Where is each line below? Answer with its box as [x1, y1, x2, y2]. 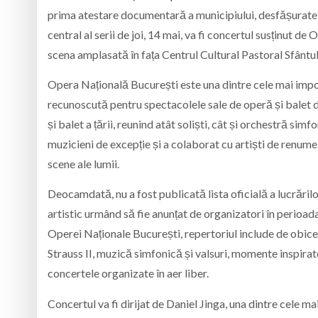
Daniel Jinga [166, 296, 225, 310]
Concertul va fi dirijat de [48, 296, 166, 310]
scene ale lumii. [48, 156, 119, 170]
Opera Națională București [48, 77, 178, 91]
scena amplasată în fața [48, 47, 162, 61]
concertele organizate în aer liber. [48, 266, 209, 280]
